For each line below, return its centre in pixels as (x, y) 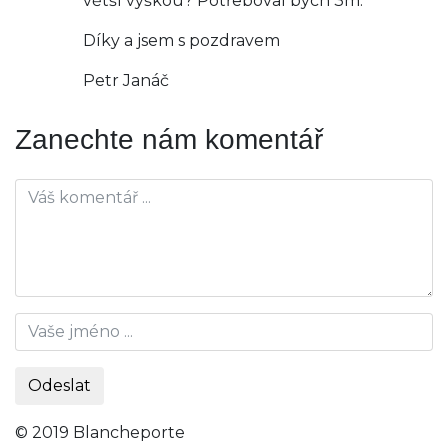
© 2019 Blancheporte (100, 433)
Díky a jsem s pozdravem (181, 41)
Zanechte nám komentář (169, 140)
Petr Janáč (126, 81)
